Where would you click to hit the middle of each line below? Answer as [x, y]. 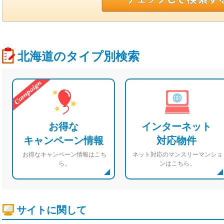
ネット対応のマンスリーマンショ [177, 154]
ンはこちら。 [177, 163]
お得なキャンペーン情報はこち [64, 154]
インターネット [176, 126]
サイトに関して [51, 210]
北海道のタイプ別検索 [78, 56]
